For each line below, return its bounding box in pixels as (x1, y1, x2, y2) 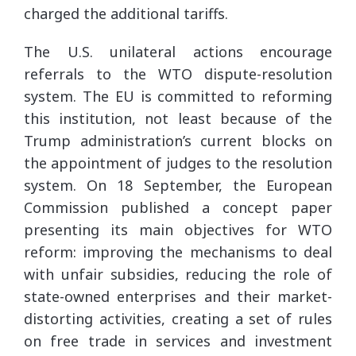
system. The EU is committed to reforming (24, 87, 332, 106)
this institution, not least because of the (24, 109, 332, 128)
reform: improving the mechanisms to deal (24, 242, 332, 261)
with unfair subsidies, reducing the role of (24, 265, 332, 284)
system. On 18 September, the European (24, 176, 332, 195)
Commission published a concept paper (24, 198, 332, 217)
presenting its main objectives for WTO (24, 220, 332, 239)
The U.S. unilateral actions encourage (24, 42, 332, 61)
